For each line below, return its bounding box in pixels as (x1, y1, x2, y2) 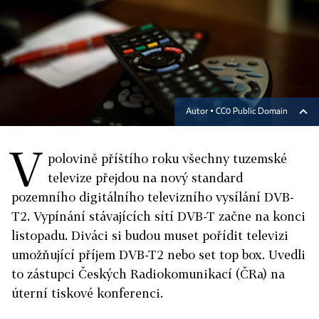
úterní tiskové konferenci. (11, 286, 163, 300)
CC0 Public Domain (216, 108, 288, 116)
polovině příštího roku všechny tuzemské (48, 151, 287, 166)
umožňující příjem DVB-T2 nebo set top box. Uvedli (11, 247, 305, 262)
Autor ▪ (186, 108, 216, 116)
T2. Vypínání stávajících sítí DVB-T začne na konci (11, 209, 305, 224)
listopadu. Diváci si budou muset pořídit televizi (11, 228, 288, 243)
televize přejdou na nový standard (48, 170, 243, 185)
